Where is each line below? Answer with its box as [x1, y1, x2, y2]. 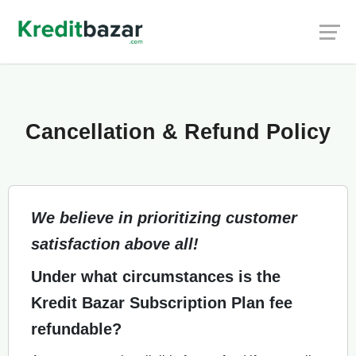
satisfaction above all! [31, 235, 199, 253]
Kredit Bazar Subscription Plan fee [31, 294, 292, 311]
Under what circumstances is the [31, 268, 281, 285]
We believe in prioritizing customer [31, 209, 297, 226]
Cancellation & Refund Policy [25, 120, 331, 144]
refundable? [31, 320, 122, 338]
